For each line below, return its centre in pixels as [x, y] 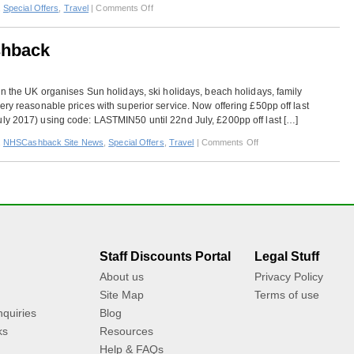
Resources [126, 331]
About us [122, 277]
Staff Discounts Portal [165, 256]
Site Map [122, 295]
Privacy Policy [289, 277]
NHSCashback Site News [53, 142]
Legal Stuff [287, 256]
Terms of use [287, 295]
